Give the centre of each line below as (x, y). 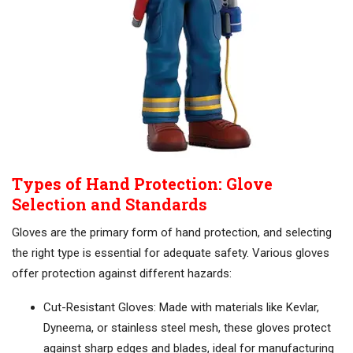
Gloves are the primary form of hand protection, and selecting (172, 233)
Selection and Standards (110, 204)
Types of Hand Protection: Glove (142, 184)
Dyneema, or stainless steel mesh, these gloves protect (187, 328)
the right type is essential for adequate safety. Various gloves (171, 253)
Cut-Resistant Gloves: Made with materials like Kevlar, (181, 308)
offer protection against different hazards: (122, 274)
